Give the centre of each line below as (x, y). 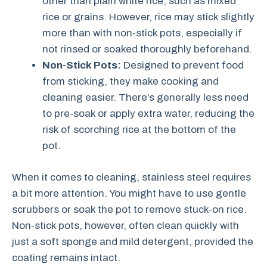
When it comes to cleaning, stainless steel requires (131, 177)
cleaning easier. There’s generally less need (145, 97)
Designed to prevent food (182, 65)
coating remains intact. (66, 257)
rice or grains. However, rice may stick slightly (148, 17)
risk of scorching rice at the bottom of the (139, 130)
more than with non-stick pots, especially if (142, 33)
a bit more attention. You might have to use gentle (129, 193)
